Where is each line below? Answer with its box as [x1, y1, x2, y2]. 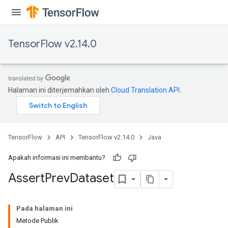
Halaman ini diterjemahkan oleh [8, 86, 111, 94]
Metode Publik [16, 217, 59, 224]
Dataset [70, 170, 114, 186]
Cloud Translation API [111, 86, 180, 94]
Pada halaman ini [16, 205, 73, 212]
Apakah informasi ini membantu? [8, 154, 105, 161]
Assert [8, 170, 45, 186]
